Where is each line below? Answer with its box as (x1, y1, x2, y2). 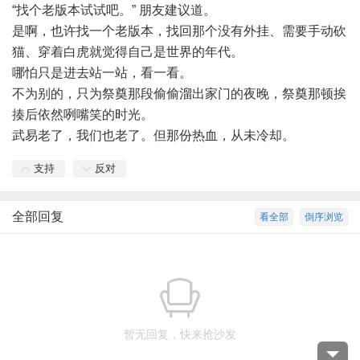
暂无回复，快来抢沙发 (124, 328, 236, 341)
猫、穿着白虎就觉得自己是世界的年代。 (12, 45, 243, 59)
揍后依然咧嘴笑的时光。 (12, 108, 153, 121)
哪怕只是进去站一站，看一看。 (12, 66, 192, 80)
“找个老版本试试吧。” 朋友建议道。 (12, 3, 216, 17)
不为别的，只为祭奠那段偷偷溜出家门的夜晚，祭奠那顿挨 (12, 87, 346, 100)
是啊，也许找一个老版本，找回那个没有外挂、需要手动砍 (12, 24, 346, 38)
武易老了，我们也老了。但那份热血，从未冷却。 (12, 129, 295, 142)
